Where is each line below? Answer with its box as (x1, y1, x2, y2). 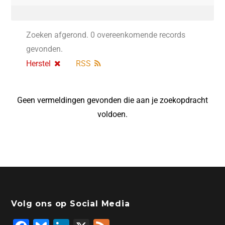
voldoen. (97, 109, 128, 120)
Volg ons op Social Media (11, 199, 130, 209)
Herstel (26, 59, 51, 69)
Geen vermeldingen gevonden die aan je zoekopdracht (17, 95, 208, 105)
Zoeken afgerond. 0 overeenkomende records (26, 30, 186, 40)
